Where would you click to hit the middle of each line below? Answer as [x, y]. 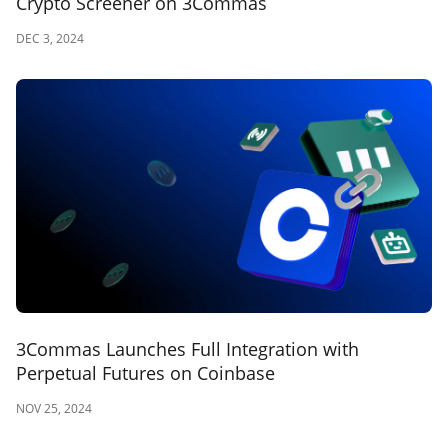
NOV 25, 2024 [54, 408]
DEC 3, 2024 [50, 38]
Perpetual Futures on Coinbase [145, 372]
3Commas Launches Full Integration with [187, 348]
